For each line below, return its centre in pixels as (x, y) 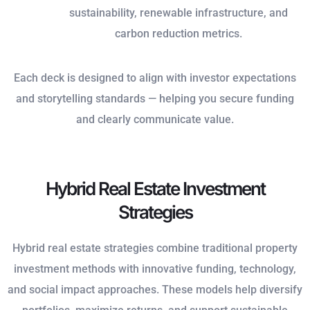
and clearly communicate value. (155, 120)
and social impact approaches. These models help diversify (155, 290)
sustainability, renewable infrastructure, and (179, 13)
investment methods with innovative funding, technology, (155, 269)
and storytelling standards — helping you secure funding (155, 99)
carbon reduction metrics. (179, 34)
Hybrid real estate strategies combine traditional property (155, 248)
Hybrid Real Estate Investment (155, 189)
